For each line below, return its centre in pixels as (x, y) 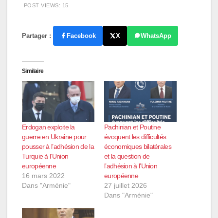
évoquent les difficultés (135, 137)
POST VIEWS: (42, 5)
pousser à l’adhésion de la (58, 146)
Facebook (81, 36)
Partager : (36, 36)
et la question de (127, 156)
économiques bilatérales (138, 146)
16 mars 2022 (43, 176)
